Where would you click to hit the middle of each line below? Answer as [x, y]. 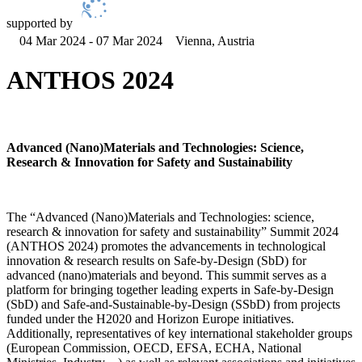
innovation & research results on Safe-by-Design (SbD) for [156, 260]
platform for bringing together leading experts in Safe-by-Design [170, 289]
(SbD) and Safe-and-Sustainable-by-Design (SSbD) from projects [173, 304]
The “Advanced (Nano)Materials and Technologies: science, [160, 217]
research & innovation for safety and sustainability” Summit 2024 [173, 231]
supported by [40, 23]
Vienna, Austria [215, 40]
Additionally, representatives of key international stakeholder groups [179, 333]
